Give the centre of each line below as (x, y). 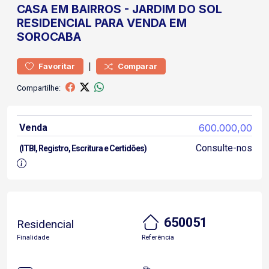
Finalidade (33, 237)
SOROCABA (49, 37)
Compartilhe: (39, 88)
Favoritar (57, 66)
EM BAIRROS (86, 9)
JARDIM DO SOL (177, 9)
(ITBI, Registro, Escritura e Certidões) (83, 148)
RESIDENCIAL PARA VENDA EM (102, 23)
